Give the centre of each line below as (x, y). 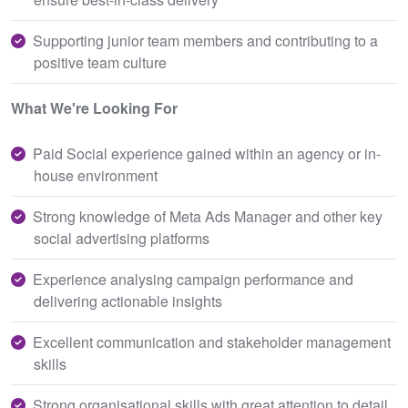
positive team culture (100, 62)
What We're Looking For (94, 108)
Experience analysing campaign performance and (193, 279)
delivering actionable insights (128, 301)
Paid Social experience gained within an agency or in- (207, 153)
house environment (96, 175)
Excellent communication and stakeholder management (212, 342)
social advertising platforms (122, 238)
